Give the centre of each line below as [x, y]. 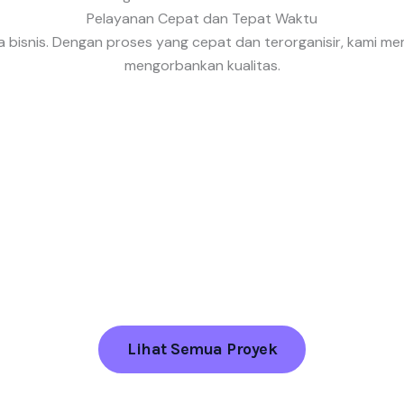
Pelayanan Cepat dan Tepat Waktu [202, 19]
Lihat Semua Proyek [202, 349]
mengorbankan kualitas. [202, 66]
